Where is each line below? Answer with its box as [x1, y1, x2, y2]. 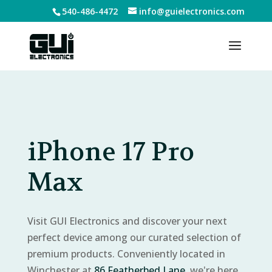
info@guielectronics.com [139, 5, 245, 17]
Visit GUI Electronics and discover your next [27, 214, 227, 228]
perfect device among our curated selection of [27, 231, 241, 244]
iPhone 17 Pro [27, 135, 194, 168]
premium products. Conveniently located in [27, 247, 225, 260]
